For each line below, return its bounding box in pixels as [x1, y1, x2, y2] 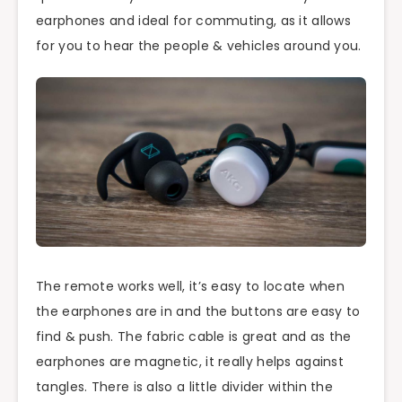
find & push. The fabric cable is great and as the [36, 327, 352, 345]
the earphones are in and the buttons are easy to [36, 301, 361, 320]
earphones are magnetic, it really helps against [36, 352, 345, 371]
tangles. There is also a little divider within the [36, 377, 333, 396]
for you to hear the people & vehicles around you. [36, 36, 362, 55]
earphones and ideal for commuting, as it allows [36, 11, 352, 30]
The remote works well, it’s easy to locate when [36, 276, 345, 295]
